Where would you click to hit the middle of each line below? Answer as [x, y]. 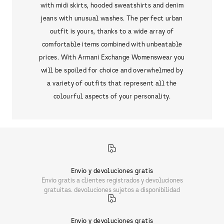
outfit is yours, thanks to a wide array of [112, 31]
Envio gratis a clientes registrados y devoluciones [112, 180]
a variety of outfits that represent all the [112, 83]
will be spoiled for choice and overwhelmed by [112, 70]
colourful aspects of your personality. [112, 96]
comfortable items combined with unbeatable [112, 44]
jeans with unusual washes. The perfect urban [112, 18]
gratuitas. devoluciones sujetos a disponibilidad [112, 190]
